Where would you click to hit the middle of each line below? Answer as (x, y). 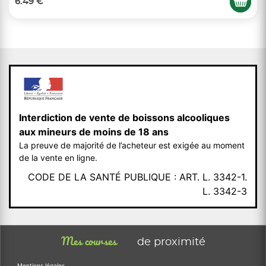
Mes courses (90, 242)
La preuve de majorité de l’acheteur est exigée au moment (132, 145)
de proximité (171, 242)
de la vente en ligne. (58, 158)
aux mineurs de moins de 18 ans (94, 132)
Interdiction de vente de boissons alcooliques (124, 118)
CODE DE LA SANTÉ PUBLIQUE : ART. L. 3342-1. (137, 177)
